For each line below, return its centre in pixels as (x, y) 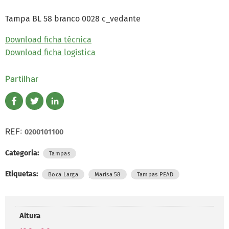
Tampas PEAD (155, 174)
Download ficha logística (50, 52)
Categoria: (23, 153)
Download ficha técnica (48, 39)
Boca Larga (63, 174)
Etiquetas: (22, 174)
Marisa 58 (108, 174)
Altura (30, 216)
